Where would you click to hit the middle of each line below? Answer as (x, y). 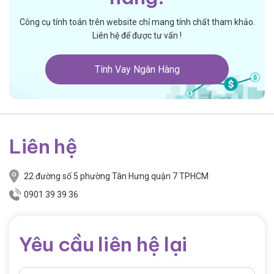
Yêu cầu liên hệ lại (103, 244)
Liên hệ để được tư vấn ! (137, 35)
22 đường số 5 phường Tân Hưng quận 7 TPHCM (116, 176)
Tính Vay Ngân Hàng (137, 69)
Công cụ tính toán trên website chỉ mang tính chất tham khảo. (137, 22)
